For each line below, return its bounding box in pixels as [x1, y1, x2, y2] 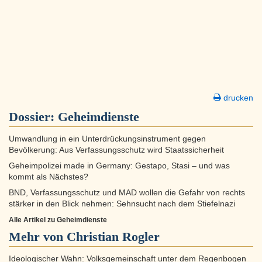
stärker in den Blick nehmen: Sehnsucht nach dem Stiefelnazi [9, 199, 235, 209]
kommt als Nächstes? [9, 173, 88, 182]
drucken [221, 93, 253, 103]
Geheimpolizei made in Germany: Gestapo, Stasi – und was [9, 161, 230, 171]
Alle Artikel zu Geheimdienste [9, 216, 107, 225]
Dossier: [9, 109, 58, 125]
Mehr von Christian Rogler [9, 229, 160, 244]
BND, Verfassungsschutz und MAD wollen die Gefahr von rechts [9, 188, 245, 198]
